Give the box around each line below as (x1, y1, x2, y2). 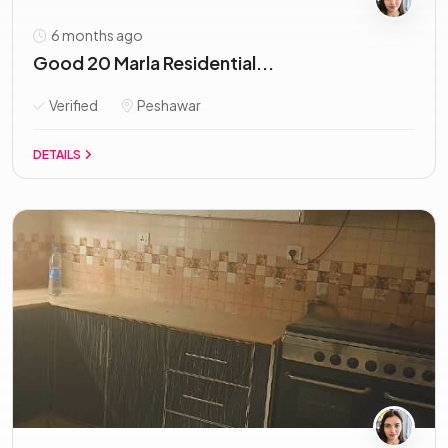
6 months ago (49, 26, 143, 44)
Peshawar (135, 96, 201, 114)
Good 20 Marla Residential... (33, 51, 274, 74)
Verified (47, 96, 98, 114)
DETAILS (33, 147, 83, 162)
